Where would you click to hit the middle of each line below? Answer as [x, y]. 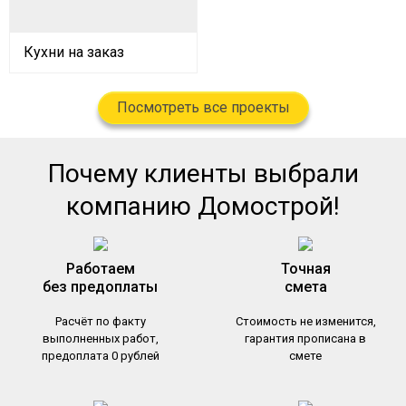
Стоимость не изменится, [305, 321]
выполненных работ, [100, 338]
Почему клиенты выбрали [203, 173]
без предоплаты [101, 286]
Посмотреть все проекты [203, 107]
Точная [305, 268]
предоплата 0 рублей [100, 355]
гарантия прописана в [306, 338]
